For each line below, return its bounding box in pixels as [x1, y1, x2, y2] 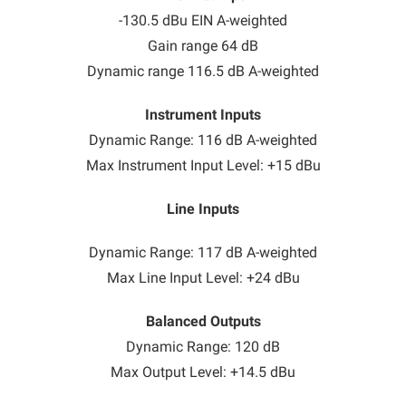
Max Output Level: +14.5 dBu [111, 363, 295, 382]
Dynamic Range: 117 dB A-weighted [89, 244, 317, 262]
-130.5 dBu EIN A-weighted [119, 12, 287, 30]
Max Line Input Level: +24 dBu [106, 269, 300, 287]
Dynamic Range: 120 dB [126, 338, 280, 356]
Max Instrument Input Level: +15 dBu [85, 157, 321, 175]
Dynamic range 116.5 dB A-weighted [87, 63, 319, 81]
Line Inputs [167, 200, 239, 218]
